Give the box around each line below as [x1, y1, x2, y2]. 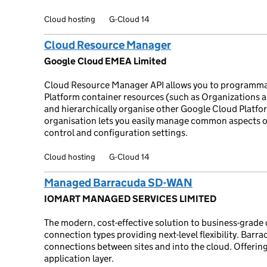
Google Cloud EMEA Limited [44, 55, 166, 67]
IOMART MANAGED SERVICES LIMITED [44, 193, 216, 204]
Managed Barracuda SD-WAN [44, 176, 193, 190]
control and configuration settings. [44, 127, 188, 138]
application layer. [44, 253, 114, 264]
